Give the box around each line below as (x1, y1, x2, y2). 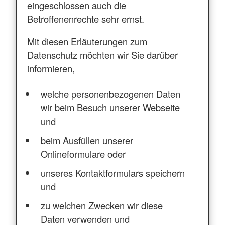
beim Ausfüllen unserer (41, 133, 134, 147)
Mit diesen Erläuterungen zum (27, 34, 147, 48)
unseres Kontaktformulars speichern (41, 166, 185, 179)
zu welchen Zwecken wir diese (41, 199, 163, 212)
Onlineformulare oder (41, 147, 126, 160)
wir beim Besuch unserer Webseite (41, 100, 180, 114)
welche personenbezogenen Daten (41, 87, 181, 100)
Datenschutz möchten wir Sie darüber (27, 48, 178, 61)
